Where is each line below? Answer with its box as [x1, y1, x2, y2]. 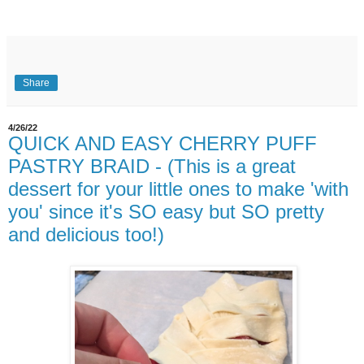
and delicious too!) [8, 223, 164, 246]
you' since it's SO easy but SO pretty [8, 201, 324, 223]
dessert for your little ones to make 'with [8, 178, 349, 201]
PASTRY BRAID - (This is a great [8, 155, 296, 178]
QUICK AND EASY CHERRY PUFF [8, 132, 317, 155]
